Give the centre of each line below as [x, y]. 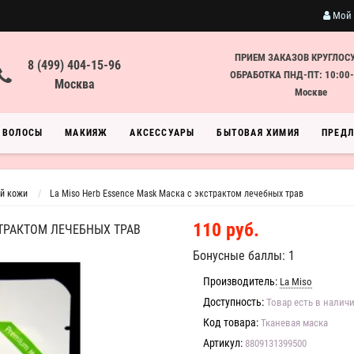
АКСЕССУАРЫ [162, 133]
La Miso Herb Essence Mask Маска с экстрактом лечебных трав [177, 194]
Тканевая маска [294, 323]
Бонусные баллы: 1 [244, 256]
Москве [311, 92]
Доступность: [233, 302]
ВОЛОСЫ [23, 133]
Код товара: [231, 322]
